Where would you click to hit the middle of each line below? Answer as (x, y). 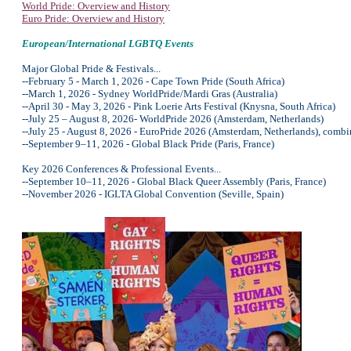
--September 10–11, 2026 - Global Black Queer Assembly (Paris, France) (174, 181)
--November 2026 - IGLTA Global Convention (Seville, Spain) (153, 194)
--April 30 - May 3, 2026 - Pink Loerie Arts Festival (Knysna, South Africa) (179, 106)
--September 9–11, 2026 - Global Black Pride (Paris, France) (148, 144)
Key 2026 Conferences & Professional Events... (121, 169)
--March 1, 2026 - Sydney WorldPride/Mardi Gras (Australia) (150, 94)
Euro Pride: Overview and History (93, 18)
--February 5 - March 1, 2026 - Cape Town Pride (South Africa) (153, 81)
